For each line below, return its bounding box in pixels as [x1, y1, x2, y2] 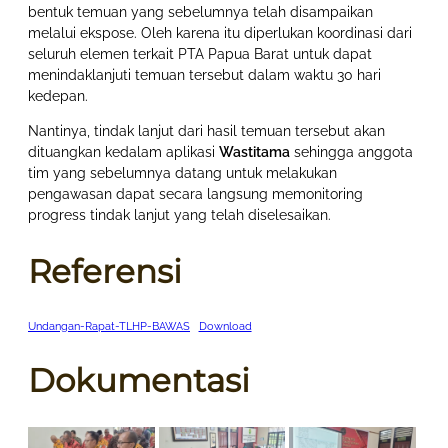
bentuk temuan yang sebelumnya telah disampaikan [28, 4, 373, 21]
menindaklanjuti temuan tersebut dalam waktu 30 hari [28, 67, 381, 84]
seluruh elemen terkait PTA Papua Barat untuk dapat [28, 46, 372, 63]
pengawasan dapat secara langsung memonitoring [28, 186, 363, 203]
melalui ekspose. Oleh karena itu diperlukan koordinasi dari [28, 25, 412, 42]
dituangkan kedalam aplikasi [28, 144, 219, 161]
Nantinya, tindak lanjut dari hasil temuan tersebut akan [28, 123, 385, 140]
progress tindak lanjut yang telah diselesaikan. [28, 207, 331, 224]
